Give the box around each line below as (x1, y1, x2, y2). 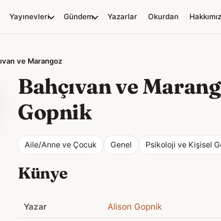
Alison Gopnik (108, 201, 162, 212)
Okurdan (148, 12, 179, 21)
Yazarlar (108, 12, 137, 21)
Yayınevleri (9, 12, 49, 21)
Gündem (64, 12, 93, 21)
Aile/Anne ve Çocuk (25, 140, 97, 150)
